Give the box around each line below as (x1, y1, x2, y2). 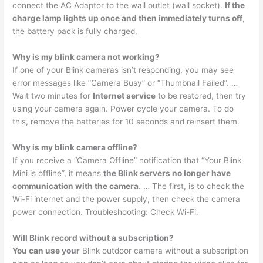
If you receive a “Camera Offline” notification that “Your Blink (12, 156, 242, 166)
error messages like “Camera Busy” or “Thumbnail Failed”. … (12, 78, 238, 88)
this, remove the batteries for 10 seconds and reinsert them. (12, 117, 240, 127)
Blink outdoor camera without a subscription (80, 245, 249, 255)
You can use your (12, 245, 80, 255)
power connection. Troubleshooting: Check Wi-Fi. (12, 207, 199, 217)
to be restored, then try (156, 91, 247, 101)
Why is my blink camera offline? (12, 143, 138, 153)
